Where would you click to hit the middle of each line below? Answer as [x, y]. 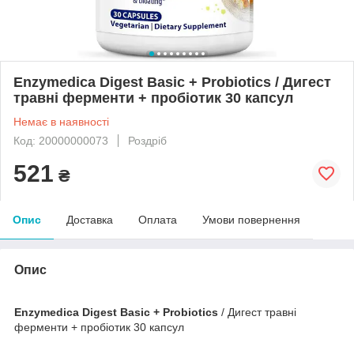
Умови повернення [251, 219]
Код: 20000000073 [61, 140]
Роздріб [147, 140]
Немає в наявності [61, 121]
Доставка [90, 219]
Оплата [158, 219]
